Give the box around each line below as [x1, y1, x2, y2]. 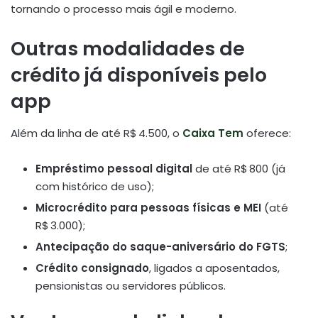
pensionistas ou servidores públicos [35, 278, 224, 293]
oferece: [243, 125, 291, 141]
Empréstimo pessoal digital [35, 160, 192, 176]
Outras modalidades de [11, 35, 245, 62]
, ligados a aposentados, [149, 260, 280, 275]
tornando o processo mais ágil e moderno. [11, 1, 236, 17]
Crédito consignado [35, 260, 149, 275]
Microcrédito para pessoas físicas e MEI [35, 199, 261, 215]
